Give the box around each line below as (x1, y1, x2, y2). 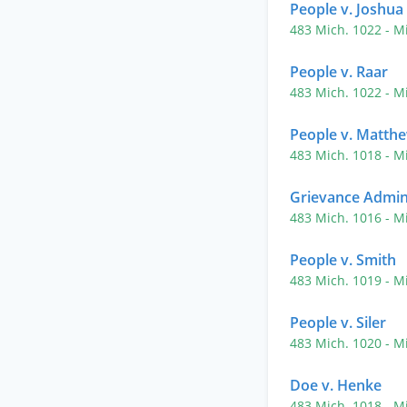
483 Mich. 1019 (290, 272, 385, 289)
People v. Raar (290, 62, 388, 82)
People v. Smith (290, 250, 396, 270)
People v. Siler (290, 313, 386, 333)
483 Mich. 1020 (290, 334, 385, 352)
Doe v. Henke (290, 375, 382, 395)
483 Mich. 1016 (290, 209, 385, 226)
